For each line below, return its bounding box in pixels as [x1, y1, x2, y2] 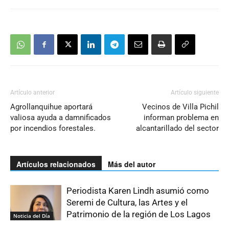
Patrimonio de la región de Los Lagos [66, 209, 211, 220]
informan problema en [144, 113, 219, 123]
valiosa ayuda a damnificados [10, 113, 111, 123]
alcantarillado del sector [136, 124, 219, 133]
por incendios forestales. [10, 124, 96, 133]
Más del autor [108, 159, 155, 170]
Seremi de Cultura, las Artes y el [66, 197, 188, 208]
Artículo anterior [10, 89, 55, 97]
